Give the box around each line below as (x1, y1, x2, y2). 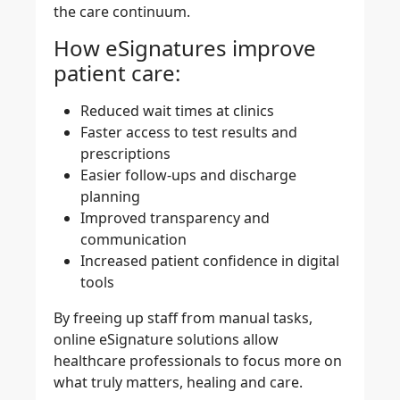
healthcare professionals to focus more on (54, 350, 342, 371)
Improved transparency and (80, 207, 270, 228)
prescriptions (80, 143, 171, 163)
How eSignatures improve (54, 32, 316, 62)
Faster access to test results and (80, 121, 297, 142)
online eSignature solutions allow (54, 329, 279, 349)
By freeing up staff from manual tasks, (54, 307, 312, 328)
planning (80, 186, 140, 206)
